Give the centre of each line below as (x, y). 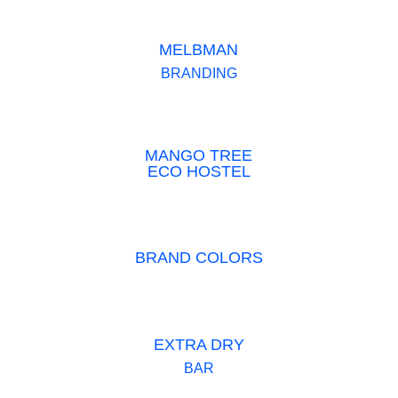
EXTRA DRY (199, 344)
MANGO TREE (199, 155)
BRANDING (199, 73)
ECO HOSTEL (199, 171)
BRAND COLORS (199, 258)
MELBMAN (199, 50)
